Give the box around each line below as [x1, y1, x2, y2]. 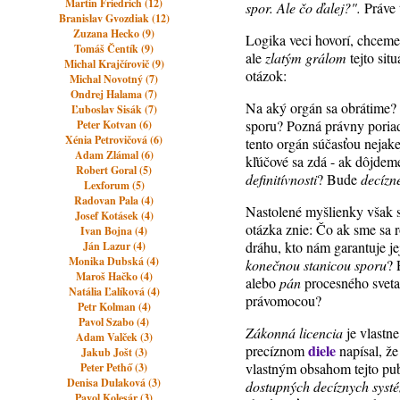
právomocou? [246, 291, 322, 310]
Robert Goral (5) [76, 162, 153, 178]
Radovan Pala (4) [74, 193, 154, 208]
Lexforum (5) [83, 178, 145, 193]
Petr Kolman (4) [77, 299, 151, 314]
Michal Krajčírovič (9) [63, 56, 164, 71]
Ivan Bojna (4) [80, 223, 148, 238]
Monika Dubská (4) [69, 254, 160, 269]
